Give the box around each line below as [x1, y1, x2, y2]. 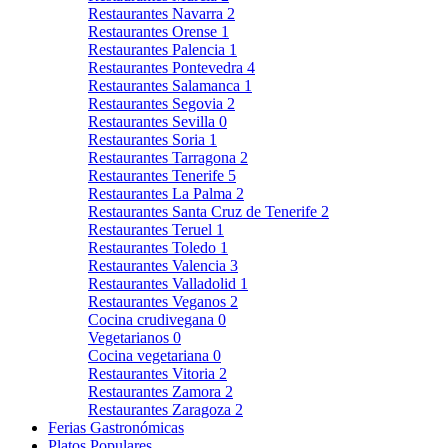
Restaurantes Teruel [88, 220, 216, 238]
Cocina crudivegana [88, 310, 218, 328]
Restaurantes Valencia [88, 256, 230, 274]
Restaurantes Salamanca [88, 76, 244, 94]
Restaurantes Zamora [88, 382, 225, 400]
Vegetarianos [88, 328, 173, 346]
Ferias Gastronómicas [48, 418, 184, 436]
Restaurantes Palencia [88, 40, 229, 58]
